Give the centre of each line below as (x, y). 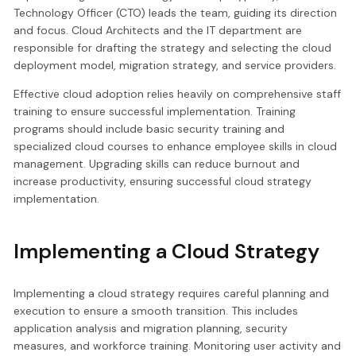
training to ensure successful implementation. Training (155, 112)
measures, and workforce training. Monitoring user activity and (178, 346)
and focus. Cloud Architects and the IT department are (158, 31)
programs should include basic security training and (149, 129)
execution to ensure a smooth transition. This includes (156, 311)
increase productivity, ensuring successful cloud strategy (163, 182)
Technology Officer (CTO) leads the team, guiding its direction (176, 13)
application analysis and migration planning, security (151, 329)
